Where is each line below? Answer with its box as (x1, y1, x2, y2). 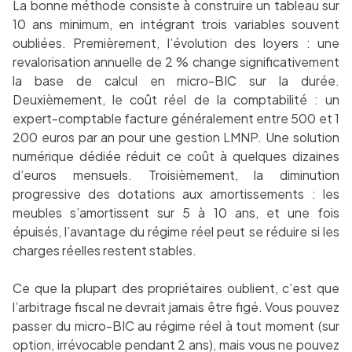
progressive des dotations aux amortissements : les (13, 185, 339, 203)
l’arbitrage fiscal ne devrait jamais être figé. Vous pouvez (13, 299, 339, 316)
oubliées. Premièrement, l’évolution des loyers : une (13, 35, 339, 52)
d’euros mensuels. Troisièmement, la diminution (13, 167, 339, 184)
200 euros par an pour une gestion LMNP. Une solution (13, 129, 339, 146)
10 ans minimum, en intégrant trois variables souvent (13, 16, 339, 33)
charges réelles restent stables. (13, 242, 196, 259)
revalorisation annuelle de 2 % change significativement (13, 53, 339, 71)
